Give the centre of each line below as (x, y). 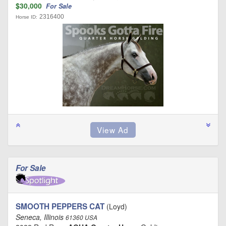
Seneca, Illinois (41, 217)
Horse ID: (26, 17)
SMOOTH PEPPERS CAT (60, 207)
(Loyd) (116, 207)
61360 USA (81, 218)
